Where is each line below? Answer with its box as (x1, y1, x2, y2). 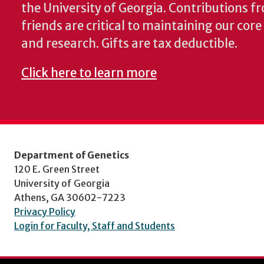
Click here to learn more (21, 65, 157, 81)
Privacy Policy (14, 206, 75, 217)
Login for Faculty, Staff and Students (14, 220, 175, 232)
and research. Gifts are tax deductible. (21, 35, 237, 51)
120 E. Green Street (14, 163, 100, 175)
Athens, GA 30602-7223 (14, 192, 126, 203)
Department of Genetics (14, 149, 129, 161)
